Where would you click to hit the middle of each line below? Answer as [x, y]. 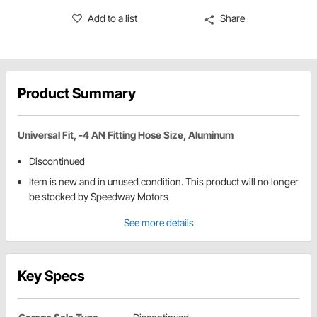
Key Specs [51, 276]
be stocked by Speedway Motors [99, 197]
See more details [158, 223]
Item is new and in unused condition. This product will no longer [164, 182]
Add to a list [113, 18]
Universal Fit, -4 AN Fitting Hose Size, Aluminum [126, 135]
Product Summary [77, 94]
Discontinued [57, 161]
